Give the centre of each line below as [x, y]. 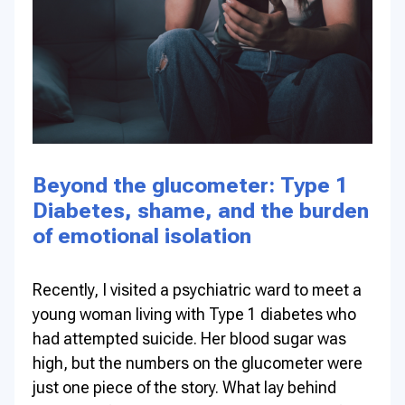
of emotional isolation [142, 236]
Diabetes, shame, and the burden [201, 211]
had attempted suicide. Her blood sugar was [189, 338]
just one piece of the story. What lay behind [184, 387]
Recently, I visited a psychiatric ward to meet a [197, 289]
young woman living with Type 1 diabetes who [194, 314]
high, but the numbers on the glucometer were [198, 363]
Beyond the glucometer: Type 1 [190, 186]
